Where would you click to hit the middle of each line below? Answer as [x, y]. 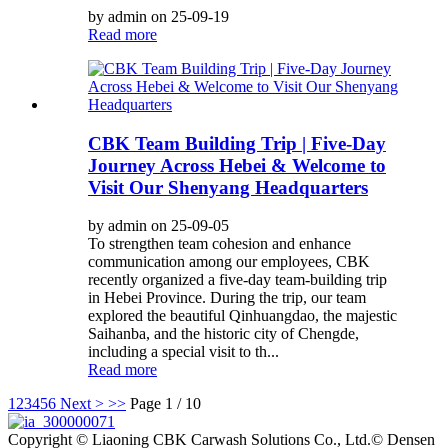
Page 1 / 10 [165, 404]
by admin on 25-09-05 [158, 226]
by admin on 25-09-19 [158, 16]
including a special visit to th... [183, 352]
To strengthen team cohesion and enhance [219, 244]
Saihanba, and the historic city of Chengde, [223, 334]
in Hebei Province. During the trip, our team [227, 298]
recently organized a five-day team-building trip [237, 280]
